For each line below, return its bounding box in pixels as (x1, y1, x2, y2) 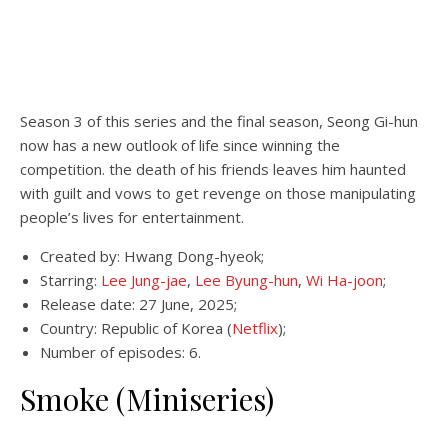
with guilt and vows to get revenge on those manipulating (20, 183, 416, 203)
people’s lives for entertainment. (20, 207, 244, 227)
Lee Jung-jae (101, 270, 187, 290)
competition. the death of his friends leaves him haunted (20, 159, 406, 179)
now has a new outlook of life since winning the (20, 135, 340, 155)
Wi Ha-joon (306, 270, 383, 290)
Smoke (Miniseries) (20, 379, 274, 419)
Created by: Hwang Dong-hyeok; (40, 246, 264, 266)
